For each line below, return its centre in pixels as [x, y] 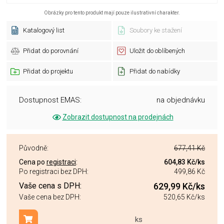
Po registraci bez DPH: [54, 171]
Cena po [33, 162]
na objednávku [181, 100]
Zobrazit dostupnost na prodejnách [118, 117]
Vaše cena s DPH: [50, 186]
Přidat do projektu [48, 71]
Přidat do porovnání [51, 51]
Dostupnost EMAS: [50, 100]
